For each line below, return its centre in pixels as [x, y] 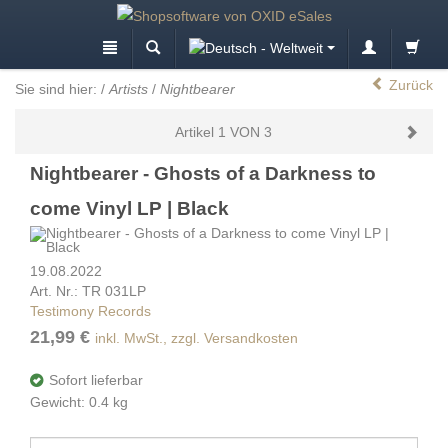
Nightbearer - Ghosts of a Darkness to [203, 173]
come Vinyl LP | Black [129, 208]
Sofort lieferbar [96, 379]
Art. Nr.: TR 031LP [88, 290]
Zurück [411, 85]
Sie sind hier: [56, 88]
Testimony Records [90, 310]
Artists [128, 88]
